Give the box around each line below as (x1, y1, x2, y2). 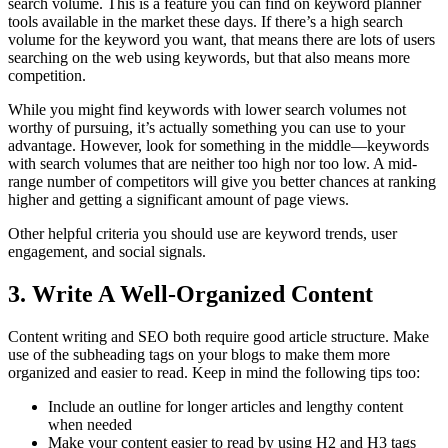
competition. (8, 67, 90, 85)
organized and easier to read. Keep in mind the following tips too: (8, 364, 424, 382)
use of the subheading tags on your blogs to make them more (8, 346, 390, 364)
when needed (48, 416, 136, 434)
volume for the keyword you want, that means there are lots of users (8, 31, 435, 49)
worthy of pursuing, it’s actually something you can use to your (8, 119, 405, 137)
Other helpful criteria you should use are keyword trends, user (8, 225, 397, 243)
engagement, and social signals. (8, 243, 210, 261)
